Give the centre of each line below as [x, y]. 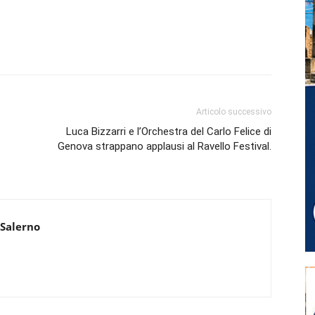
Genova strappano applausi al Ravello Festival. [165, 146]
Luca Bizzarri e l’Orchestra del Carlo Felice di [169, 131]
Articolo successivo [234, 111]
